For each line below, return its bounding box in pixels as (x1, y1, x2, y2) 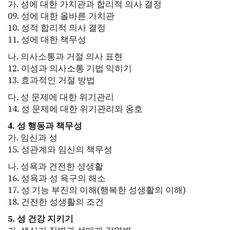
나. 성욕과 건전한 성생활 (8, 160, 103, 173)
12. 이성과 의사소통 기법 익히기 (8, 62, 132, 75)
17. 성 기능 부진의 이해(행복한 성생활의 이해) (8, 184, 186, 197)
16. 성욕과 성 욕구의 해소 (8, 172, 106, 185)
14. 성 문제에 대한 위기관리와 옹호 (8, 103, 143, 116)
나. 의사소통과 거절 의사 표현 (8, 50, 123, 63)
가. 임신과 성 (8, 131, 57, 144)
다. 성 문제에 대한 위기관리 (8, 91, 114, 104)
